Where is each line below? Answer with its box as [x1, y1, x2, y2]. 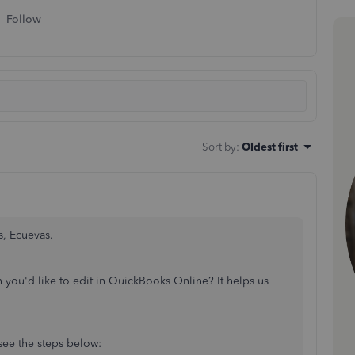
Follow [6, 13, 41, 26]
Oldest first [242, 140, 298, 153]
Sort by [202, 140, 236, 153]
